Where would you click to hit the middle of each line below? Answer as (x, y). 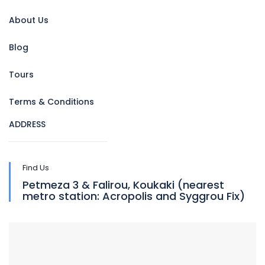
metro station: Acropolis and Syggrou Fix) (134, 196)
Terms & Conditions (51, 102)
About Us (29, 20)
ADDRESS (27, 124)
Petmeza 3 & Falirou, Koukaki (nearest (123, 185)
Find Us (36, 168)
